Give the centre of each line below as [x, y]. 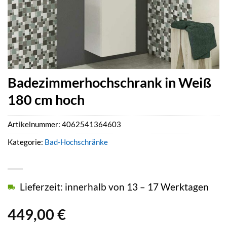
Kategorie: [26, 142]
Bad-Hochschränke [76, 142]
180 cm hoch [46, 100]
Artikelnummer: [35, 124]
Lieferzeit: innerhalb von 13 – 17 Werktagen [114, 187]
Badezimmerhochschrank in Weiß [109, 82]
